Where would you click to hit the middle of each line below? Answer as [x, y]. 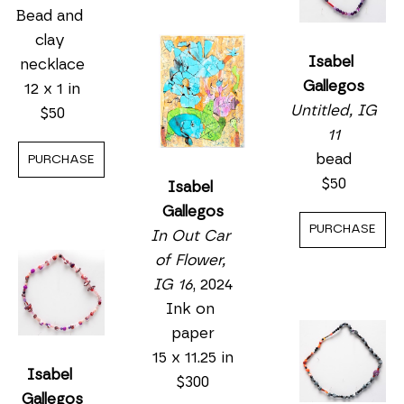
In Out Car [191, 236]
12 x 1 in [52, 89]
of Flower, [191, 261]
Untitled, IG [333, 110]
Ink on [191, 309]
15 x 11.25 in [193, 358]
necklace [52, 65]
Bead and [50, 16]
